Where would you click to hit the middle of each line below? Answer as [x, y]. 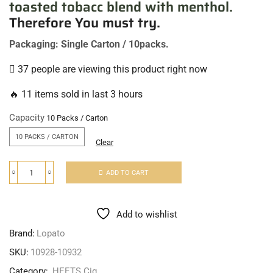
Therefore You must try [83, 23]
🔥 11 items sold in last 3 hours [76, 94]
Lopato [51, 234]
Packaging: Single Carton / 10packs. [89, 44]
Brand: [22, 234]
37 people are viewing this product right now [111, 69]
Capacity [27, 118]
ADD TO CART [127, 172]
